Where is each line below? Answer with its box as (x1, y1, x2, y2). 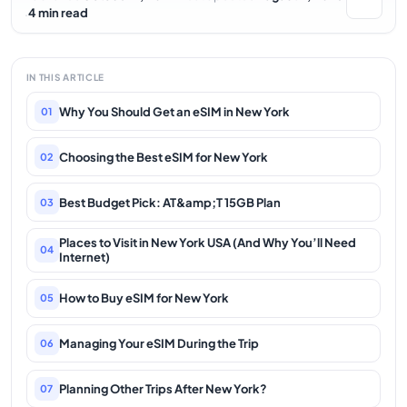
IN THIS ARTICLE (25, 71, 104, 83)
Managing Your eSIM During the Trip (58, 336, 259, 352)
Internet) (58, 250, 110, 265)
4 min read (27, 5, 88, 21)
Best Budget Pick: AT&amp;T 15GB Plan (58, 194, 281, 210)
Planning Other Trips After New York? (58, 382, 267, 397)
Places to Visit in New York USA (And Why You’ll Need (58, 235, 356, 251)
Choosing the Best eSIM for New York (58, 149, 268, 164)
